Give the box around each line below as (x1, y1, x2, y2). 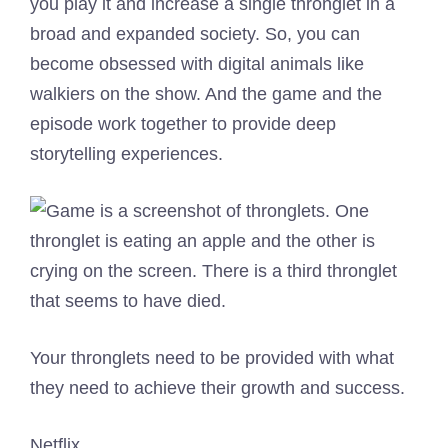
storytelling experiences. (30, 143, 223, 164)
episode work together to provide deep (30, 113, 336, 134)
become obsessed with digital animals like (30, 53, 364, 74)
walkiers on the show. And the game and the (30, 83, 382, 104)
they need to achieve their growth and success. (30, 377, 405, 398)
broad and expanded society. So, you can (30, 23, 360, 44)
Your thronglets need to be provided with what (30, 347, 394, 368)
